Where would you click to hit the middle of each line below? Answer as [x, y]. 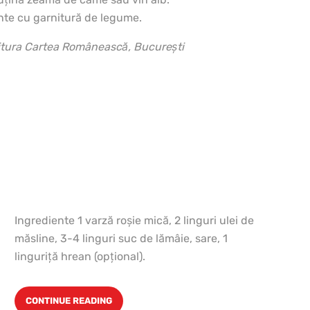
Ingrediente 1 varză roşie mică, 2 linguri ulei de [134, 220]
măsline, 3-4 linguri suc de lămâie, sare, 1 [121, 238]
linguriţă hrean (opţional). [80, 256]
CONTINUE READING [69, 300]
